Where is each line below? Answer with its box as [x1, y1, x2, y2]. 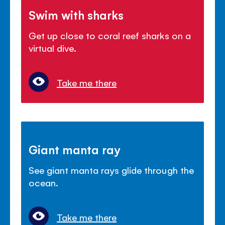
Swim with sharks [29, 7, 124, 22]
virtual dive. [29, 41, 77, 54]
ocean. [29, 176, 59, 188]
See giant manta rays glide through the [29, 163, 194, 176]
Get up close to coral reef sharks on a [29, 29, 191, 41]
